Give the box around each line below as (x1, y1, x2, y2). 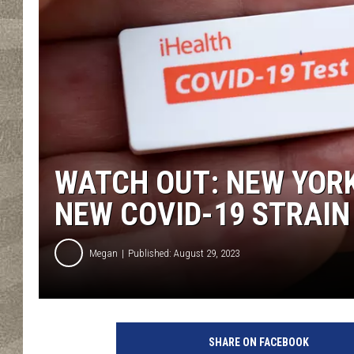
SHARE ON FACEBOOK (208, 336, 309, 349)
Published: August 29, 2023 (128, 247, 239, 259)
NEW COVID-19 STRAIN (55, 196, 350, 234)
